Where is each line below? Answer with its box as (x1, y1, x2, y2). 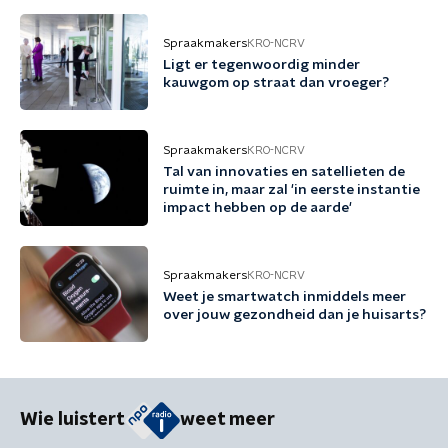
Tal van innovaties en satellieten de (163, 165, 405, 179)
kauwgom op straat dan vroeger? (163, 76, 389, 90)
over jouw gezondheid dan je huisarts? (163, 308, 426, 322)
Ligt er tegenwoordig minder (163, 58, 360, 72)
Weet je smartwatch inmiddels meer (163, 290, 406, 304)
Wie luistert (20, 411, 125, 430)
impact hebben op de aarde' (163, 201, 352, 215)
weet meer (180, 411, 275, 430)
